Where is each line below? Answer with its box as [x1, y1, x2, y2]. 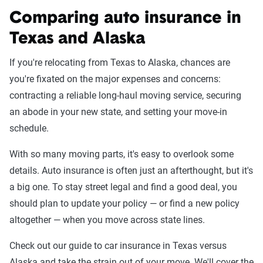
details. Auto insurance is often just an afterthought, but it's [9, 165, 253, 176]
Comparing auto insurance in [9, 11, 241, 27]
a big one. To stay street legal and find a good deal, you [9, 181, 237, 193]
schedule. [9, 123, 49, 134]
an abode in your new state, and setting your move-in [9, 106, 227, 117]
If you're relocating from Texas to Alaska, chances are [9, 57, 230, 68]
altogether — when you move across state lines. [9, 214, 205, 225]
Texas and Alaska [9, 31, 145, 48]
